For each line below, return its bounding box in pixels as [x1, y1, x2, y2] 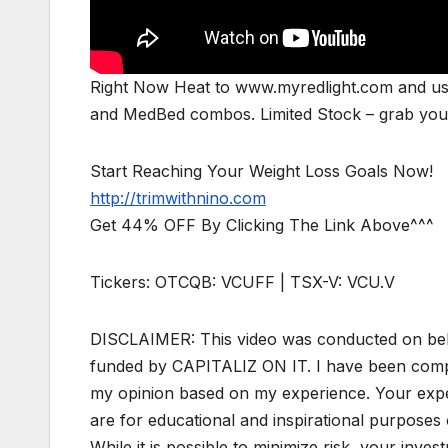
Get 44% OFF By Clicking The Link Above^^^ [90, 214, 434, 235]
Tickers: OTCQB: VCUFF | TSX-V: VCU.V [90, 271, 395, 292]
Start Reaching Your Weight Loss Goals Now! [90, 160, 433, 181]
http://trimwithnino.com [90, 187, 266, 208]
